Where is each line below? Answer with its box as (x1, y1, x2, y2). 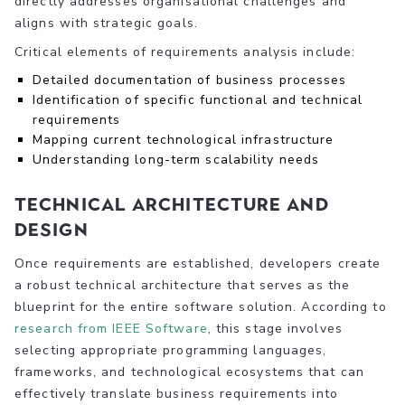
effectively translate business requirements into (14, 384, 338, 402)
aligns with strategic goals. (14, 14, 198, 32)
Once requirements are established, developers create (14, 254, 381, 272)
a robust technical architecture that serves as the (14, 276, 351, 294)
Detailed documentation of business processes (33, 71, 347, 89)
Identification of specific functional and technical (33, 90, 363, 108)
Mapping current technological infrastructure (33, 130, 334, 148)
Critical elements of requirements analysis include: (14, 42, 356, 61)
